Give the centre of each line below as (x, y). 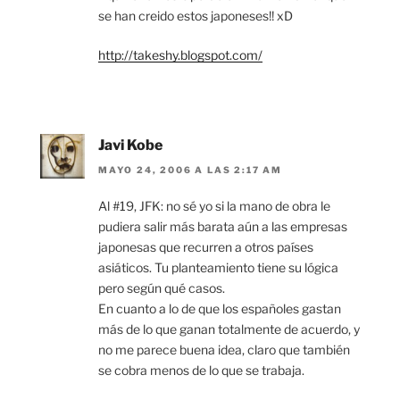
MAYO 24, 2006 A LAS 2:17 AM (191, 169)
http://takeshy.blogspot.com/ (180, 54)
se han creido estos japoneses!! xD (196, 15)
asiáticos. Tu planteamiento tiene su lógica (218, 267)
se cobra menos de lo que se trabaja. (201, 370)
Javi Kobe (130, 145)
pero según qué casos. (162, 287)
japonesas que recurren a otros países (206, 246)
